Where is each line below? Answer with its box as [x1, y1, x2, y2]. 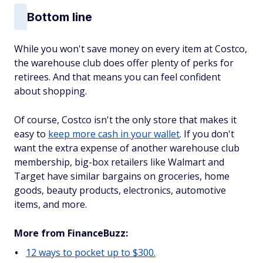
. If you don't [180, 127, 234, 140]
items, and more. [14, 198, 87, 211]
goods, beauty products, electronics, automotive [14, 184, 226, 197]
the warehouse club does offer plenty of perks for [14, 56, 234, 69]
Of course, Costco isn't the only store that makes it [14, 113, 237, 126]
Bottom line [27, 9, 92, 24]
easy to [14, 127, 48, 140]
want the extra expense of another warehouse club [14, 141, 240, 154]
